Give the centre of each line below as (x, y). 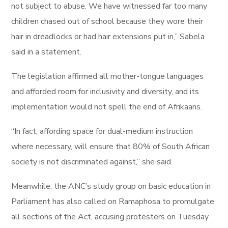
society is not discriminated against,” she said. (92, 162)
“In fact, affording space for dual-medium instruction (102, 131)
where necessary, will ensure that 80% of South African (111, 147)
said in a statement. (47, 52)
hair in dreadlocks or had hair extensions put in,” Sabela (108, 37)
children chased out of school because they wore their (107, 21)
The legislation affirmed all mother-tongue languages (108, 76)
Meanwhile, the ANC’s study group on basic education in (111, 186)
